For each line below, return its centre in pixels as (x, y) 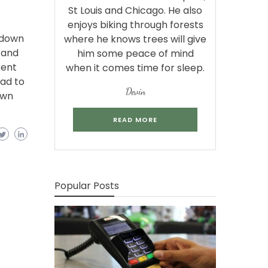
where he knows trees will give (135, 39)
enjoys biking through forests (135, 25)
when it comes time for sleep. (135, 68)
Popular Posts (87, 186)
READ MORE (135, 120)
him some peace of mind (135, 54)
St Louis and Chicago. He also (135, 10)
